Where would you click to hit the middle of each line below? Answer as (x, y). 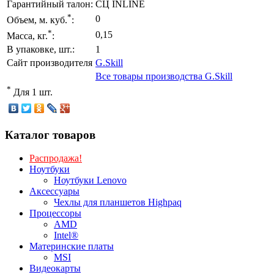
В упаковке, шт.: (41, 49)
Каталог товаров (50, 135)
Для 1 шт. (32, 92)
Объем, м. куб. (37, 20)
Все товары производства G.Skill (164, 76)
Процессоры (55, 213)
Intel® (66, 235)
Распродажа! (56, 158)
